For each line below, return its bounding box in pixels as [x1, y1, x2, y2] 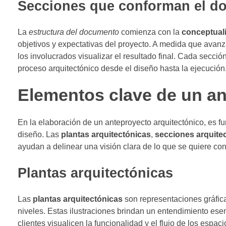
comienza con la [119, 28, 182, 37]
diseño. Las [18, 130, 61, 139]
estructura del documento [29, 28, 119, 37]
